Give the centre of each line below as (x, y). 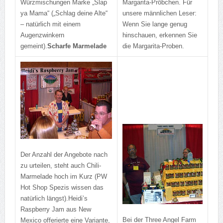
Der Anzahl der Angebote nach (64, 154)
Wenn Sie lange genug (155, 24)
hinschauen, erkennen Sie (160, 35)
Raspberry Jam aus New (56, 209)
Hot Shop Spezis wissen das (62, 187)
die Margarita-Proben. (153, 46)
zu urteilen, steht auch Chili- (60, 165)
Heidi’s (78, 198)
